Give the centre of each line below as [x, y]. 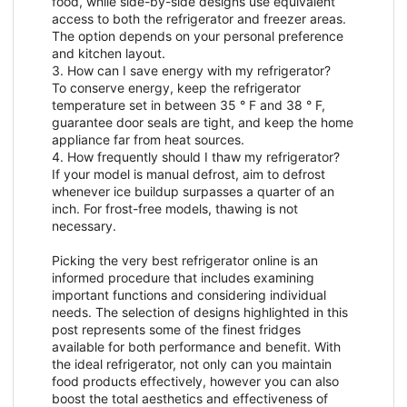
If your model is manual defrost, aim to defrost [189, 174]
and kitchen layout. [109, 54]
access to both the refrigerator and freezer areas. [199, 19]
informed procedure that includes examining [183, 278]
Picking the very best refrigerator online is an [185, 261]
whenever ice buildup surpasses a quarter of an [193, 192]
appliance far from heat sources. [148, 140]
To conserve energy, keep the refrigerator [176, 88]
